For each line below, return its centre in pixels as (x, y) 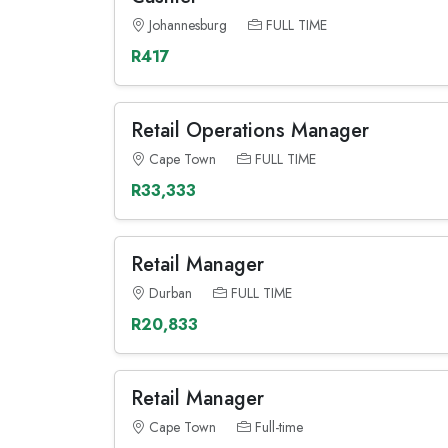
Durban (170, 293)
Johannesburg (188, 25)
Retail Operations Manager (250, 130)
